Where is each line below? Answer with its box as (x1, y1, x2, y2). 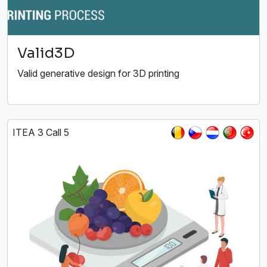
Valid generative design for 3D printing (17, 67, 179, 80)
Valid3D (17, 44, 74, 63)
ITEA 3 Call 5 (13, 126, 69, 139)
